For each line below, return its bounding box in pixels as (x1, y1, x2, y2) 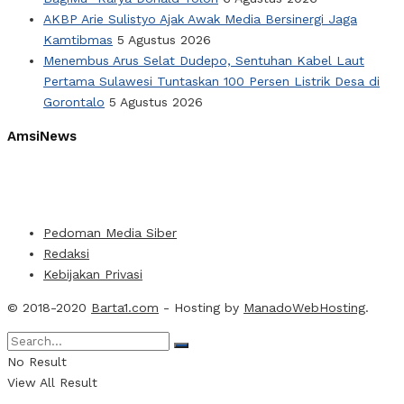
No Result (7, 354, 67, 370)
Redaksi (43, 246, 89, 262)
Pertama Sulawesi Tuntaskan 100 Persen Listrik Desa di (43, 73, 380, 88)
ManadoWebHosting (243, 300, 365, 316)
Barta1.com (91, 300, 159, 316)
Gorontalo (43, 94, 105, 109)
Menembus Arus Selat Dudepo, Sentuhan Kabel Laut (43, 52, 364, 68)
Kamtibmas (43, 32, 113, 47)
